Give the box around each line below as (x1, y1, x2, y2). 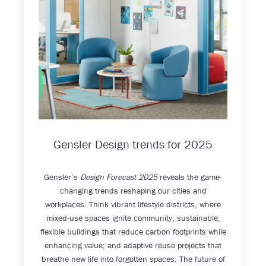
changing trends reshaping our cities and (59, 185, 207, 197)
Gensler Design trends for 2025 (53, 137, 213, 153)
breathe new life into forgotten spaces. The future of (41, 254, 225, 265)
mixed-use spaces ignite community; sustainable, (46, 213, 220, 224)
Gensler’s (44, 172, 80, 183)
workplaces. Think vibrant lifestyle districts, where (45, 199, 221, 210)
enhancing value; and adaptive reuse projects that (45, 240, 221, 251)
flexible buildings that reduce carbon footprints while (40, 226, 226, 237)
